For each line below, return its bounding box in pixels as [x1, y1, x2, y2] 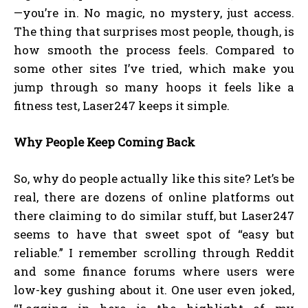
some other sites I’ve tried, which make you [14, 60, 294, 77]
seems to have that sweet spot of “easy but [14, 226, 294, 243]
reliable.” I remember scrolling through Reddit [14, 245, 294, 261]
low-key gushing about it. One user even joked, [14, 282, 294, 298]
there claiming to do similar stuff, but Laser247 [14, 208, 294, 224]
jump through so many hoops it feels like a [14, 79, 294, 96]
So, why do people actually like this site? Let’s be [14, 170, 294, 187]
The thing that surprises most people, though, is [14, 23, 294, 40]
